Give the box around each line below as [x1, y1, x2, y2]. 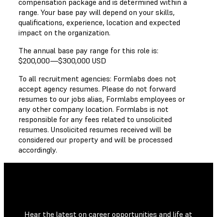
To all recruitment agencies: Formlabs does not [18, 73, 176, 83]
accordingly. [18, 144, 57, 155]
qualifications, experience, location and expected [18, 17, 180, 27]
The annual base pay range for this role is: [18, 45, 158, 55]
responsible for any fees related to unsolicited [18, 114, 172, 124]
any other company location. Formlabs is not [18, 104, 169, 114]
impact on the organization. [18, 27, 110, 37]
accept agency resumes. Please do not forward [18, 83, 176, 93]
